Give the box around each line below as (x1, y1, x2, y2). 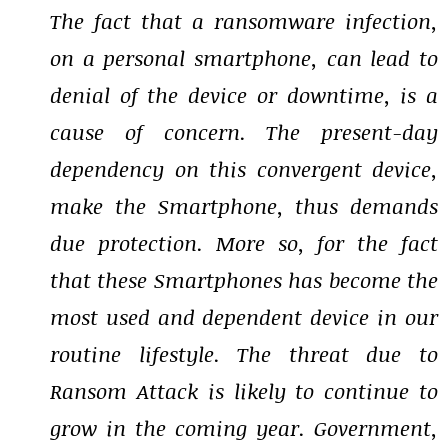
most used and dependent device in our (50, 302, 438, 332)
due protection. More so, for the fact (50, 228, 438, 258)
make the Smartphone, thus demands (50, 191, 438, 221)
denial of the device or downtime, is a (50, 80, 438, 110)
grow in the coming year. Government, (50, 413, 438, 443)
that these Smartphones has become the (50, 265, 438, 295)
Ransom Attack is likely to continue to (50, 376, 438, 406)
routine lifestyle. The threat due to (50, 339, 438, 369)
